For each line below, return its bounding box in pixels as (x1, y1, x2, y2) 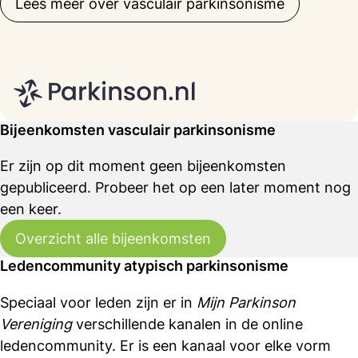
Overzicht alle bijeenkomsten (15, 230, 211, 248)
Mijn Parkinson (197, 293, 296, 311)
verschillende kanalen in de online (72, 315, 303, 332)
